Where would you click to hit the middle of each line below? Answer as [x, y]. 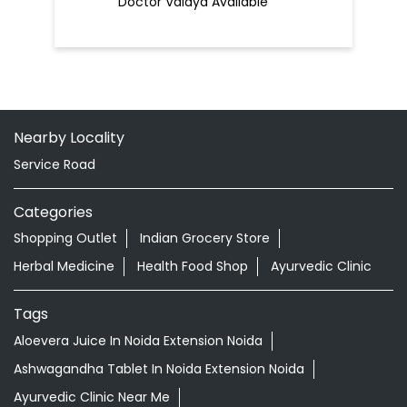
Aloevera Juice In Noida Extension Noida [138, 341]
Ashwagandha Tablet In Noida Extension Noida [159, 369]
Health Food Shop [193, 267]
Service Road [55, 164]
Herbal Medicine [64, 267]
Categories [53, 212]
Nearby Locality [69, 137]
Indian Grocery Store [205, 238]
